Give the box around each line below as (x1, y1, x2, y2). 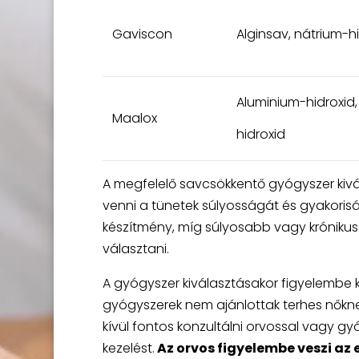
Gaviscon (111, 24, 172, 43)
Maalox (111, 108, 157, 127)
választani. (102, 239, 169, 258)
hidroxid (236, 124, 285, 143)
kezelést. (102, 338, 155, 357)
